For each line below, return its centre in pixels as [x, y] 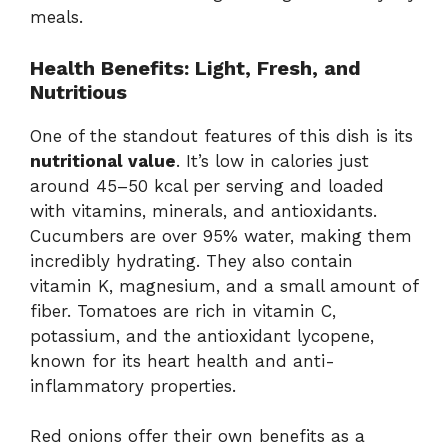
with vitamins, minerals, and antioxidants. [203, 210]
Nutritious [78, 91]
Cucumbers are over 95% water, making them [221, 235]
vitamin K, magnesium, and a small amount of [224, 285]
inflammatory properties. [133, 385]
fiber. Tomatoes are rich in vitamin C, [183, 310]
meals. [56, 17]
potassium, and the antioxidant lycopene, [202, 335]
